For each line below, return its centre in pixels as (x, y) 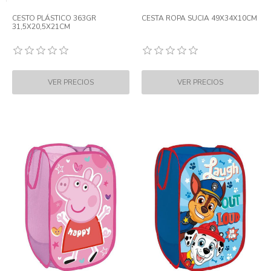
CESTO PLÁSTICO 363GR (54, 18)
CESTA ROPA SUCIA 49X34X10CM (199, 18)
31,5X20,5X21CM (41, 27)
